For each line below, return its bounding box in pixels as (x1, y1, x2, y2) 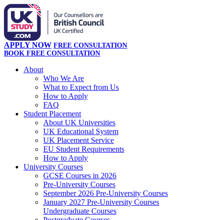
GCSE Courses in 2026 (43, 171, 116, 180)
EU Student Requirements (43, 145, 124, 153)
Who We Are (43, 74, 84, 82)
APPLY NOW (4, 41, 52, 49)
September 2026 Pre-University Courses (43, 189, 168, 197)
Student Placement (24, 110, 81, 118)
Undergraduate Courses (43, 207, 116, 215)
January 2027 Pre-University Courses (43, 198, 159, 206)
